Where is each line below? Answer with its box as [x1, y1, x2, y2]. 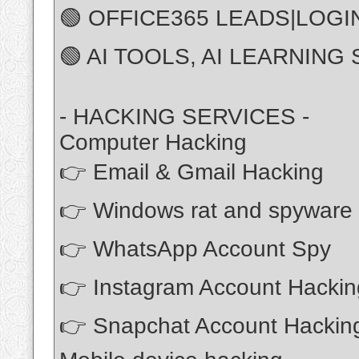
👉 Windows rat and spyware [59, 198, 353, 224]
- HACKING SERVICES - [59, 104, 309, 130]
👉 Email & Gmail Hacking [59, 159, 324, 185]
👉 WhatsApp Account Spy [59, 236, 331, 262]
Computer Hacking [59, 130, 247, 155]
